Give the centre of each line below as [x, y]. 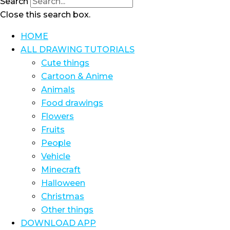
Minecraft [61, 170]
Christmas [63, 196]
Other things [67, 210]
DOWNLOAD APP [58, 223]
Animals [58, 90]
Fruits [53, 130]
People [56, 143]
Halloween [63, 183]
